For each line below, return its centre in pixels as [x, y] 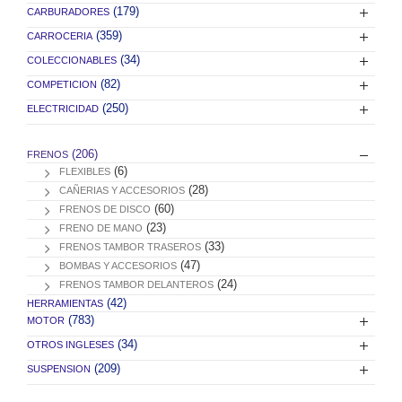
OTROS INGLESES [70, 344]
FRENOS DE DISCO [105, 209]
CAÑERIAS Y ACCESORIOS [122, 190]
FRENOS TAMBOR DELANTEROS [136, 284]
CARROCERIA [60, 35]
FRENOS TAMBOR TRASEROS [130, 246]
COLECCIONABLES [72, 60]
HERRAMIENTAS [65, 303]
